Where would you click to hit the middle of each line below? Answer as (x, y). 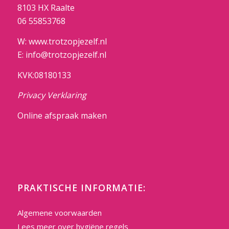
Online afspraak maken (62, 115)
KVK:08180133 (44, 75)
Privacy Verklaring (52, 95)
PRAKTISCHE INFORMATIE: (81, 188)
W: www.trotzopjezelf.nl (62, 41)
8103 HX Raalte (46, 8)
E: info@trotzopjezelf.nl (62, 54)
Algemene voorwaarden (59, 213)
